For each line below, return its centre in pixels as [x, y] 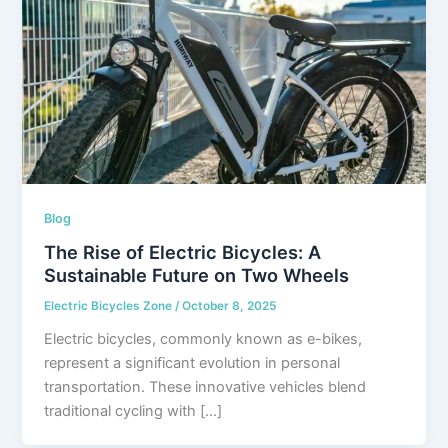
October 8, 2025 [229, 306]
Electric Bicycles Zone [110, 306]
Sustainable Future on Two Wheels [197, 275]
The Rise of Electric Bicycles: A [183, 252]
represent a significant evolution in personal [192, 363]
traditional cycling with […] [133, 411]
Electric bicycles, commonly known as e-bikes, [203, 339]
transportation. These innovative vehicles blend [205, 387]
